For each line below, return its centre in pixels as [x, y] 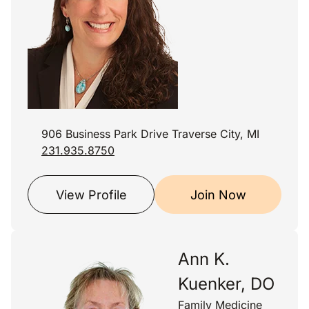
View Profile [91, 195]
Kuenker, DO [226, 284]
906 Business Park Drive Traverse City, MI [150, 134]
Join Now [218, 195]
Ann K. [204, 259]
